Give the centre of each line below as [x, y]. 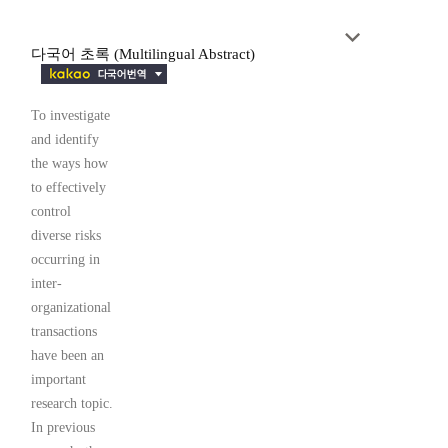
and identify [65, 140]
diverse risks [66, 236]
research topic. [72, 404]
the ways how [69, 164]
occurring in [65, 260]
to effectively [68, 188]
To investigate [70, 116]
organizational [71, 308]
